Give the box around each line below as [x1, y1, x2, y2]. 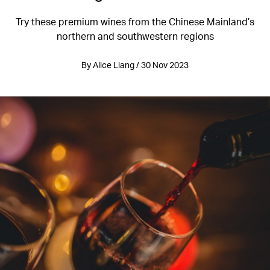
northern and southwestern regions [56, 30, 214, 42]
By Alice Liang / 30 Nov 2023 [81, 60, 189, 70]
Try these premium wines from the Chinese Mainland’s [16, 15, 254, 28]
